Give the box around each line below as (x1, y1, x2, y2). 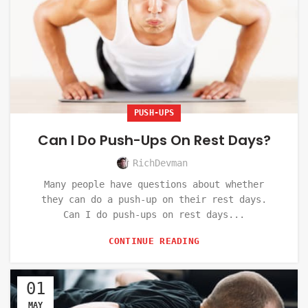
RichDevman (133, 157, 188, 168)
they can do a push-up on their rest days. (41, 193, 267, 205)
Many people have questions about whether (44, 178, 264, 190)
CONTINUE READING (108, 235, 200, 246)
